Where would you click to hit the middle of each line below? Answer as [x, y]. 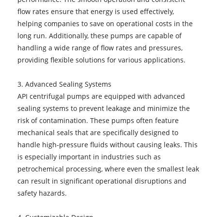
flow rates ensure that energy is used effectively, [95, 11]
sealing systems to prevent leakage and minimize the [103, 108]
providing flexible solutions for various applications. [101, 60]
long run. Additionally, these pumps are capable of [99, 35]
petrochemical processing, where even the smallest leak [108, 169]
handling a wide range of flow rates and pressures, [100, 47]
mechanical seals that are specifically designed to [98, 132]
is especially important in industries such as [89, 156]
